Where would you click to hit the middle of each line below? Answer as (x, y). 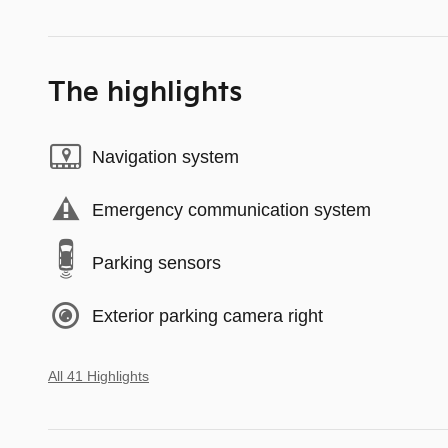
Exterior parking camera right (207, 315)
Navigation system (165, 156)
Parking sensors (156, 262)
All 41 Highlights (98, 377)
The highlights (145, 93)
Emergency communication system (231, 209)
